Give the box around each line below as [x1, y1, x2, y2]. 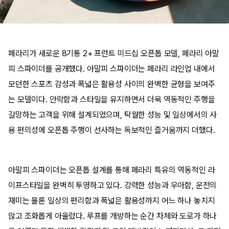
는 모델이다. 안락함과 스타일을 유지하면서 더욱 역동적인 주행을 [8, 95, 215, 104]
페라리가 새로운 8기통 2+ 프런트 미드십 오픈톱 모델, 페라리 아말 [8, 49, 219, 58]
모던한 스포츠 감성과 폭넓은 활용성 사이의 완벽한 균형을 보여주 [8, 79, 215, 89]
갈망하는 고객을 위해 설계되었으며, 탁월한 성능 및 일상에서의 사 [8, 110, 217, 120]
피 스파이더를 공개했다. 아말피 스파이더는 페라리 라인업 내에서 [8, 64, 215, 74]
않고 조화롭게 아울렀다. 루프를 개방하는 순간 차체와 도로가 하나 [8, 211, 217, 221]
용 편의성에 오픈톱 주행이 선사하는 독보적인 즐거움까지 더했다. [8, 125, 215, 135]
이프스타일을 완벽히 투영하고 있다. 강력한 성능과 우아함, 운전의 [8, 180, 217, 190]
